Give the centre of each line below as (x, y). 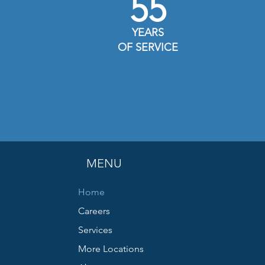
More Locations (111, 249)
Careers (94, 211)
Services (95, 230)
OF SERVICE (148, 47)
